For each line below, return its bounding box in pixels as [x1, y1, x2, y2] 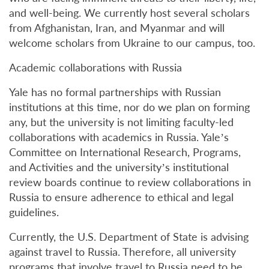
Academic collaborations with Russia [9, 61, 182, 74]
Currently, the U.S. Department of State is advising [9, 230, 249, 243]
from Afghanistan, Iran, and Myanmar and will [9, 21, 225, 34]
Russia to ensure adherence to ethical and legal [9, 190, 234, 204]
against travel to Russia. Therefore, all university [9, 245, 236, 258]
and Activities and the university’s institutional [9, 160, 229, 174]
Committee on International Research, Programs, [9, 145, 241, 159]
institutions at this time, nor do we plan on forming [9, 100, 250, 113]
